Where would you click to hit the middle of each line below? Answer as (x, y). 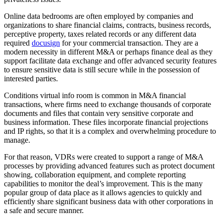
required (18, 43)
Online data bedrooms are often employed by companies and (99, 16)
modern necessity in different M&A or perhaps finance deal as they (108, 52)
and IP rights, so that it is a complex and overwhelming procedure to (110, 131)
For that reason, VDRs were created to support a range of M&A (104, 157)
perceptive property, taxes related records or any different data (100, 34)
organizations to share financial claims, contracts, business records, (108, 25)
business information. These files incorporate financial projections (106, 122)
